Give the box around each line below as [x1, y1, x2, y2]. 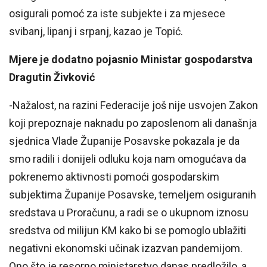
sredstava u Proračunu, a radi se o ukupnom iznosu [9, 206, 249, 219]
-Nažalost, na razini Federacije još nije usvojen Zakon [9, 99, 258, 112]
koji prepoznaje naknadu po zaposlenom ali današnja [9, 117, 257, 130]
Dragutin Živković [9, 71, 95, 84]
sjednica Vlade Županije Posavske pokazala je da [9, 135, 240, 148]
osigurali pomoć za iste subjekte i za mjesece [9, 7, 225, 20]
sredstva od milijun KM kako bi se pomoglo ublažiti [9, 224, 246, 237]
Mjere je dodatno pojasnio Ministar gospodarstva [9, 53, 253, 66]
